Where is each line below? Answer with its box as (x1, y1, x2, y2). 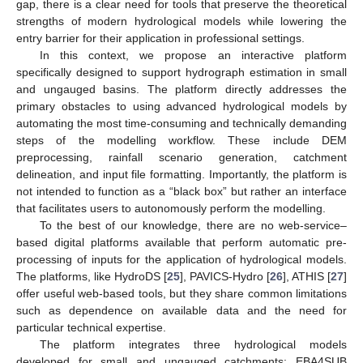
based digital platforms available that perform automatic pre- (16, 235, 347, 249)
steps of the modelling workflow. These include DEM (16, 133, 347, 147)
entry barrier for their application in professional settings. (16, 31, 305, 45)
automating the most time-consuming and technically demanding (16, 116, 347, 130)
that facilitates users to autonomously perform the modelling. (16, 201, 326, 215)
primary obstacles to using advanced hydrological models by (16, 99, 347, 113)
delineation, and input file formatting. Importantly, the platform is (16, 167, 347, 181)
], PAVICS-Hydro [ (180, 269, 270, 283)
